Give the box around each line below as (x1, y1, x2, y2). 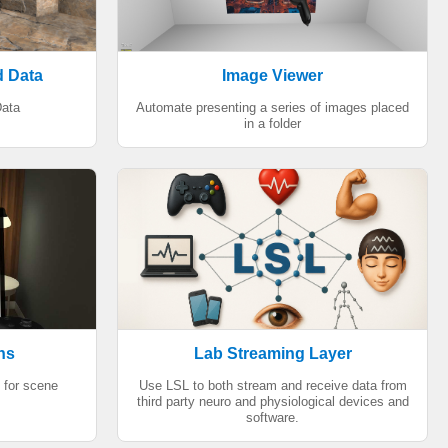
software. (246, 410, 299, 425)
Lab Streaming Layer (193, 345, 352, 362)
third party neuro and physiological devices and (136, 394, 409, 409)
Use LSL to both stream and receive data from (138, 378, 407, 393)
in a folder (244, 116, 301, 131)
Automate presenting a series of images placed (136, 100, 409, 115)
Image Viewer (222, 67, 323, 84)
